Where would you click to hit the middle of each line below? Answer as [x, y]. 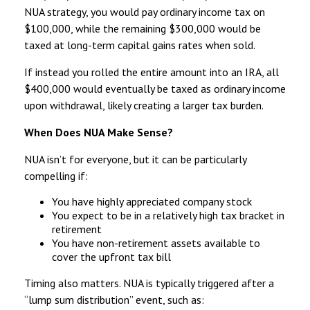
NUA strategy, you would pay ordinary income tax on [145, 11]
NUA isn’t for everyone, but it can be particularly [135, 159]
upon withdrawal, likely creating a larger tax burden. [144, 105]
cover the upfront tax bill [111, 256]
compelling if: [56, 175]
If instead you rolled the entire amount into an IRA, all [152, 72]
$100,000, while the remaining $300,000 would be [143, 28]
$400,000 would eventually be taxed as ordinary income [155, 88]
